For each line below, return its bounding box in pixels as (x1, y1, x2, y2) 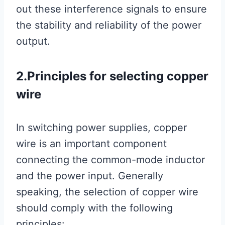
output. (16, 35, 50, 48)
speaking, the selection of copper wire (16, 186, 198, 198)
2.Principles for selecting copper (16, 69, 208, 84)
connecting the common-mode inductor (16, 154, 205, 166)
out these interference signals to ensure (16, 3, 207, 16)
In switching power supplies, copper (16, 122, 187, 134)
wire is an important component (16, 138, 167, 150)
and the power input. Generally (16, 170, 163, 182)
